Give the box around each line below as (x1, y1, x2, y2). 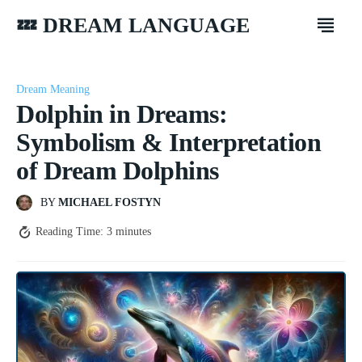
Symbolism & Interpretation (16, 128, 321, 158)
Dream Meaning (16, 83, 90, 96)
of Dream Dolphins (16, 156, 219, 186)
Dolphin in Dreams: (16, 99, 227, 129)
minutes (112, 225, 151, 238)
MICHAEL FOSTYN (58, 196, 161, 209)
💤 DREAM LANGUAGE (16, 13, 250, 37)
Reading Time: (36, 225, 107, 238)
